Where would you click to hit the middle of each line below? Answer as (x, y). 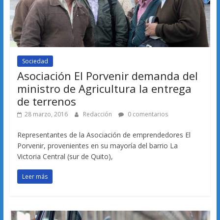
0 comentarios (147, 114)
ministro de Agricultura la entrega (104, 88)
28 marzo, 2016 (46, 114)
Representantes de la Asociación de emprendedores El (104, 135)
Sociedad (35, 61)
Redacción (98, 114)
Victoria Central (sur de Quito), (65, 156)
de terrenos (46, 101)
